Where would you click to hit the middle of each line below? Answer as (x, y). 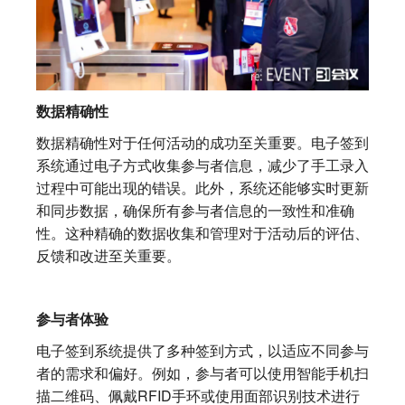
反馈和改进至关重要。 (108, 255)
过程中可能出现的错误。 (116, 187)
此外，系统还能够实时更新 (282, 187)
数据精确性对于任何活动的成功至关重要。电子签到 (202, 142)
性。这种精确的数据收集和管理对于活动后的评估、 (202, 232)
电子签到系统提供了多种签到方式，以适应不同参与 (202, 350)
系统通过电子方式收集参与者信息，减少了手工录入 (202, 165)
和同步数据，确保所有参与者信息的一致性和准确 (195, 210)
